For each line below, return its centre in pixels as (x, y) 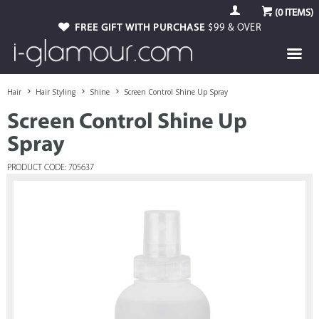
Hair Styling (56, 92)
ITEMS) (298, 13)
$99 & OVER (235, 28)
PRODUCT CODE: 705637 (51, 168)
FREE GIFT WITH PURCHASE (141, 28)
